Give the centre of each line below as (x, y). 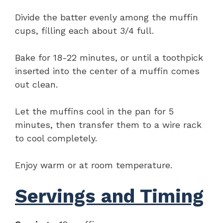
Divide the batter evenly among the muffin (107, 17)
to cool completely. (56, 138)
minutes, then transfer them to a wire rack (108, 124)
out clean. (36, 84)
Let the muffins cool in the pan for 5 (94, 111)
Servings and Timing (109, 196)
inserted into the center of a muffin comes (107, 71)
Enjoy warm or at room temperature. (94, 165)
